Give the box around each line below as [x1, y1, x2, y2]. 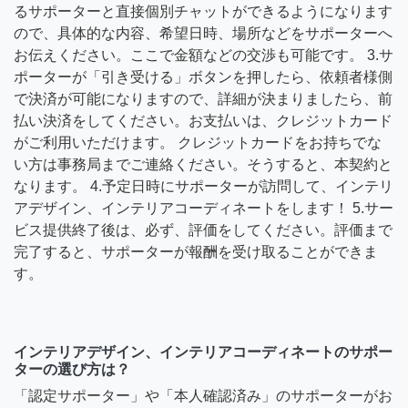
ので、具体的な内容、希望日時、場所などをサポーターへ [14, 25, 393, 41]
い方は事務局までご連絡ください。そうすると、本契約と [14, 156, 393, 172]
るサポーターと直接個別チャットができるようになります [14, 3, 393, 19]
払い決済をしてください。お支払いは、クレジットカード [14, 112, 393, 128]
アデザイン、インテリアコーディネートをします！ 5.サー [14, 199, 393, 216]
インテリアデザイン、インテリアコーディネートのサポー [14, 343, 393, 360]
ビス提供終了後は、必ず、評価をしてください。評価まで [14, 221, 393, 238]
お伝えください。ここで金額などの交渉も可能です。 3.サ [14, 46, 393, 63]
